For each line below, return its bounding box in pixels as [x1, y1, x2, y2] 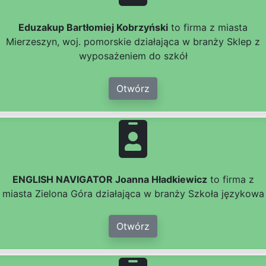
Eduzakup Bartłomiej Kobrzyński [18, 21, 168, 34]
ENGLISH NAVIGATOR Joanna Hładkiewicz [12, 173, 207, 186]
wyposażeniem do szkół [78, 50, 188, 62]
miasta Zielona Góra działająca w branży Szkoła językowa [2, 188, 264, 200]
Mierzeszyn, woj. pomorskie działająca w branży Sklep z [6, 36, 260, 48]
